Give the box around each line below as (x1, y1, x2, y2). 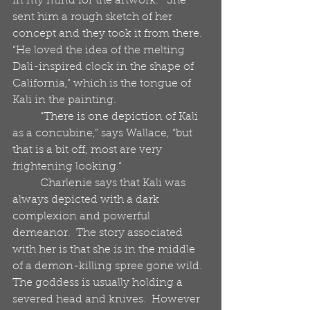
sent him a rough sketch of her (12, 12, 175, 23)
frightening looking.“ (12, 161, 122, 172)
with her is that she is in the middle (12, 244, 198, 255)
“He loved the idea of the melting (12, 45, 188, 56)
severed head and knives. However (12, 294, 203, 305)
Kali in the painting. (12, 95, 116, 106)
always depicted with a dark (12, 194, 162, 206)
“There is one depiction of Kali (12, 111, 40, 122)
